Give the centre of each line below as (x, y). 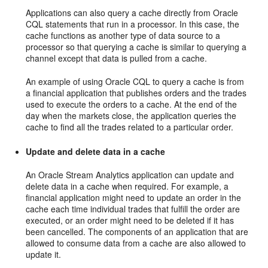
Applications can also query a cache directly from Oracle (132, 13)
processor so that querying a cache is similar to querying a (136, 47)
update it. (44, 254)
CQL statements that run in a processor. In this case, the (133, 24)
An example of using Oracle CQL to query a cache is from (135, 81)
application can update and (182, 175)
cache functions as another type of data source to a (123, 35)
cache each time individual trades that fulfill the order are (133, 209)
